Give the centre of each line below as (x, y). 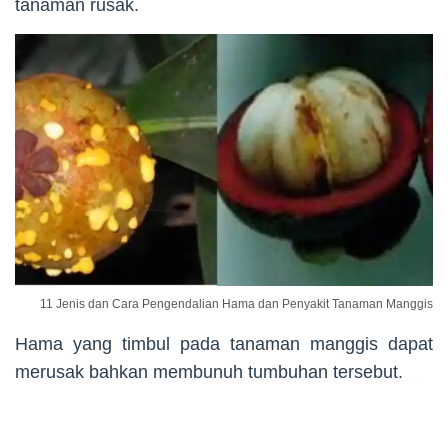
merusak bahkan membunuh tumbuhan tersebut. (209, 371)
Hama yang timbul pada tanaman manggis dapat (224, 343)
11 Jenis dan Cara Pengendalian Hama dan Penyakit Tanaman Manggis (236, 303)
